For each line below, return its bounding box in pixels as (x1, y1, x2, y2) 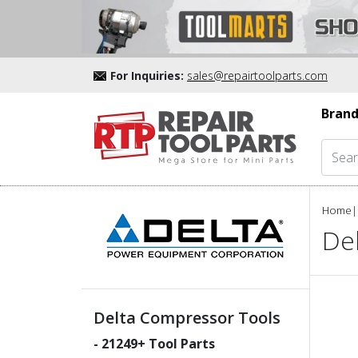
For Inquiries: (110, 67, 184, 83)
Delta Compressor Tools (93, 306, 280, 328)
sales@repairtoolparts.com (187, 67, 328, 83)
